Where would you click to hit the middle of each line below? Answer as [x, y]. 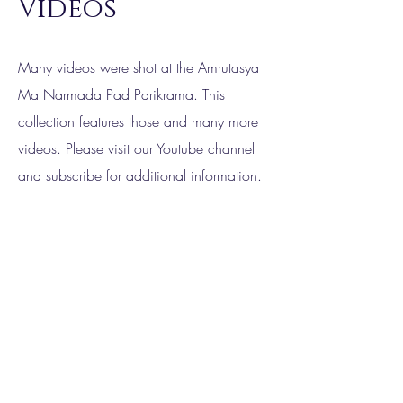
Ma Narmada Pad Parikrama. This [121, 94]
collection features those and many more [138, 121]
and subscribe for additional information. [140, 175]
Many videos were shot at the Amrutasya [139, 67]
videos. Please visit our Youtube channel [136, 148]
